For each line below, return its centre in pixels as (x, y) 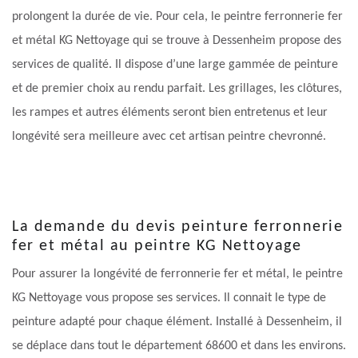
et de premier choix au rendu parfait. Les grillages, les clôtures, (177, 89)
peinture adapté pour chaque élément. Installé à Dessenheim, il (177, 322)
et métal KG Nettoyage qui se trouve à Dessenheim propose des (177, 41)
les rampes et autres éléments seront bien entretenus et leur (170, 113)
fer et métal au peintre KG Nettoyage (157, 247)
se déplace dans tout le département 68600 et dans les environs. (179, 346)
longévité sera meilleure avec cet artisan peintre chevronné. (169, 137)
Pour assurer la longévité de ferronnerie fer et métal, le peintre (177, 274)
